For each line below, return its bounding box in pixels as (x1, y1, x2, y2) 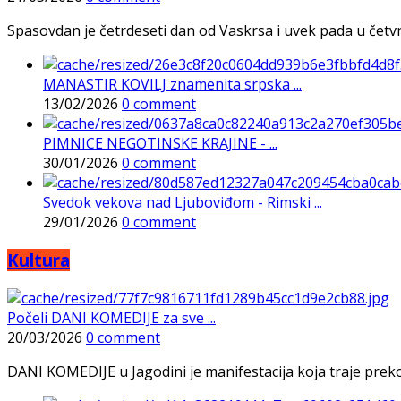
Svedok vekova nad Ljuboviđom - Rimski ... (43, 192, 322, 213)
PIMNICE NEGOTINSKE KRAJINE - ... (43, 133, 277, 154)
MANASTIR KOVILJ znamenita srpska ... (43, 74, 302, 95)
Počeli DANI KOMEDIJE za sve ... (7, 307, 216, 328)
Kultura (7, 249, 70, 271)
